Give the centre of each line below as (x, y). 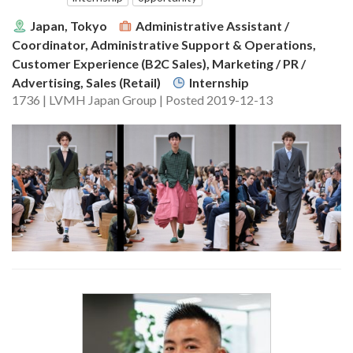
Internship (219, 82)
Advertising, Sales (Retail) (86, 82)
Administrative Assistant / (212, 25)
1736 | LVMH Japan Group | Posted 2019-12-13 (142, 99)
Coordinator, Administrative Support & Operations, (164, 44)
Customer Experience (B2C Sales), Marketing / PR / (159, 63)
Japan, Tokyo (69, 25)
